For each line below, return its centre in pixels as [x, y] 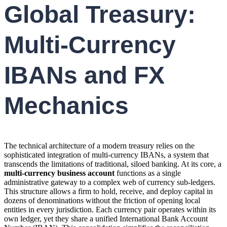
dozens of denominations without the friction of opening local [102, 201]
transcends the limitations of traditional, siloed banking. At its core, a [113, 164]
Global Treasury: [100, 15]
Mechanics [66, 106]
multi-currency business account [59, 173]
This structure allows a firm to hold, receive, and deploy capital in [108, 192]
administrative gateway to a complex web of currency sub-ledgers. [110, 182]
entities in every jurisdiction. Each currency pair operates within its [110, 210]
